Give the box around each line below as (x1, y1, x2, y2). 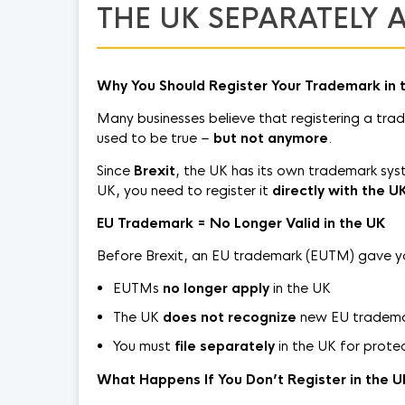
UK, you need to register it (97, 182, 272, 199)
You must (113, 337, 174, 354)
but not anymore (213, 129, 328, 146)
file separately (174, 337, 275, 354)
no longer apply (163, 279, 269, 297)
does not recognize (163, 308, 297, 325)
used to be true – (97, 129, 213, 146)
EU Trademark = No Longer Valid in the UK (97, 214, 386, 231)
